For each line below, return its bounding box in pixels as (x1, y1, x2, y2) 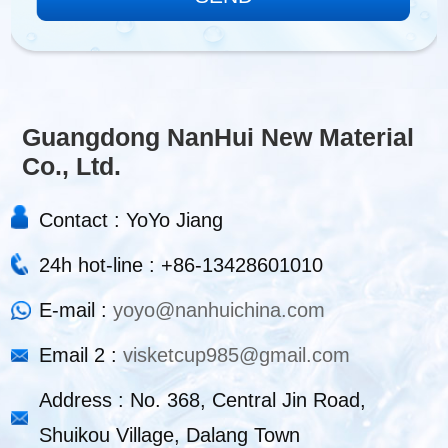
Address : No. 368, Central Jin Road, (39, 388, 367, 411)
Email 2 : (39, 343, 124, 366)
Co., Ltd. (22, 151, 122, 180)
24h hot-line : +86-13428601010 (39, 253, 324, 276)
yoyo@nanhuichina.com (113, 298, 326, 321)
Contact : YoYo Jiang (39, 208, 224, 231)
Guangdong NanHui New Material (22, 122, 415, 151)
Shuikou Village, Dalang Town (39, 423, 301, 446)
